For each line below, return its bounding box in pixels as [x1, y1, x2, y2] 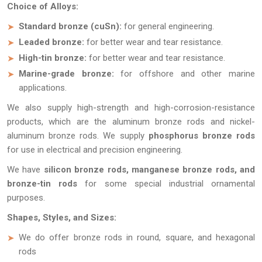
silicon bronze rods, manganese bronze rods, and [43, 164, 255, 175]
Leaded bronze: [19, 37, 87, 47]
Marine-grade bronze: [19, 68, 121, 79]
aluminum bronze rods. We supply [7, 130, 144, 141]
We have [7, 164, 44, 175]
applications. [19, 82, 67, 93]
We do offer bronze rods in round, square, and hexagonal [19, 232, 255, 243]
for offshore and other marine [120, 68, 256, 79]
